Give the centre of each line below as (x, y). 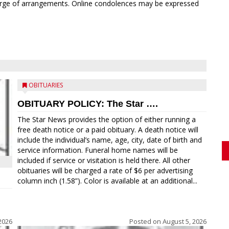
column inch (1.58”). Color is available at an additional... (107, 181)
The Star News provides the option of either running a (107, 119)
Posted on (146, 221)
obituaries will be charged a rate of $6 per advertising (105, 170)
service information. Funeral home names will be (98, 150)
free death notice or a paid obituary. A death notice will (108, 130)
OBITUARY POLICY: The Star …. (88, 104)
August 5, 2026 (185, 221)
